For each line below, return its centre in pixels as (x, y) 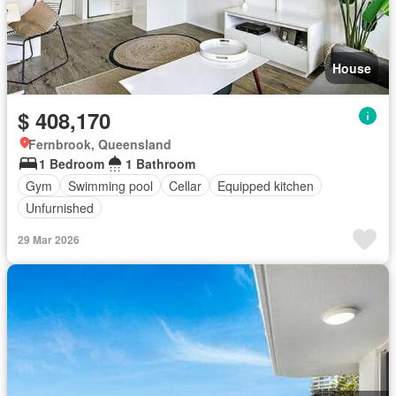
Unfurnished (60, 207)
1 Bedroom (72, 164)
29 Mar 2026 (49, 240)
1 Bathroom (160, 164)
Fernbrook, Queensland (100, 144)
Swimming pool (110, 185)
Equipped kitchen (266, 185)
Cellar (185, 185)
